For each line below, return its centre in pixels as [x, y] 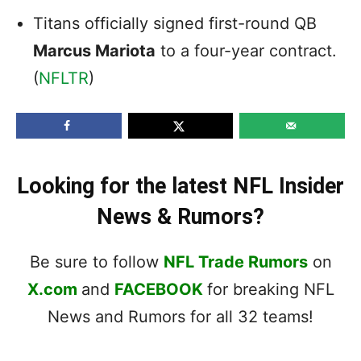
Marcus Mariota [94, 50]
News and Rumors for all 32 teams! [180, 316]
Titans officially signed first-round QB [175, 23]
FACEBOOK [158, 289]
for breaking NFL [270, 289]
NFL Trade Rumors [235, 261]
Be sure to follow [96, 261]
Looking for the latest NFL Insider [180, 186]
